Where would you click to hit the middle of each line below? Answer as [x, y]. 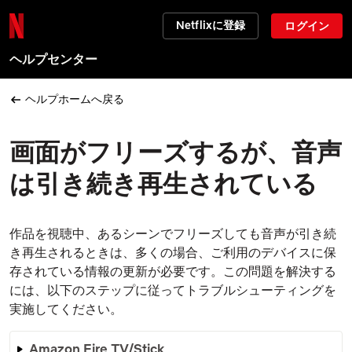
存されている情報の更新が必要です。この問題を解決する [173, 271]
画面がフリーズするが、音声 [176, 151]
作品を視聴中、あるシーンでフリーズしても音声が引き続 [173, 233]
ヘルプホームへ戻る [75, 99]
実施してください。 [66, 308]
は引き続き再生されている [163, 183]
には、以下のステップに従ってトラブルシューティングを [173, 290]
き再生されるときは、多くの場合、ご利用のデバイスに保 [173, 252]
